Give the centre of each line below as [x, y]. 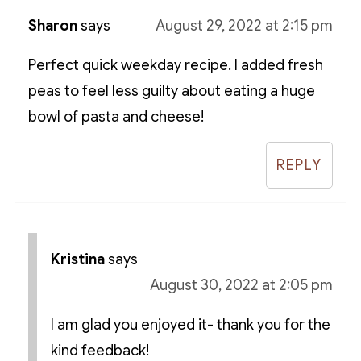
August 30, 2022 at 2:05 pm [242, 286]
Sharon [52, 26]
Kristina [77, 260]
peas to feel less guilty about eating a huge [171, 91]
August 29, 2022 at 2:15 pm [245, 26]
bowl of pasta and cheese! [116, 117]
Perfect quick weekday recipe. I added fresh [175, 66]
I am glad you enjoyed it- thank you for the [190, 325]
